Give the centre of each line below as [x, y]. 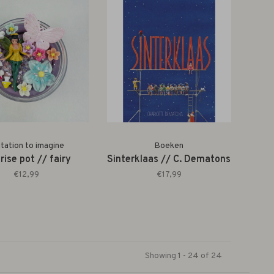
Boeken [169, 146]
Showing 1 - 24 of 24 [183, 256]
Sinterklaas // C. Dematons [169, 160]
